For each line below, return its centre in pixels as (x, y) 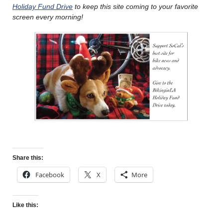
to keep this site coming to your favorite (135, 7)
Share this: (28, 158)
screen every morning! (49, 17)
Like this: (25, 205)
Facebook (50, 174)
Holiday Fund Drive (43, 7)
